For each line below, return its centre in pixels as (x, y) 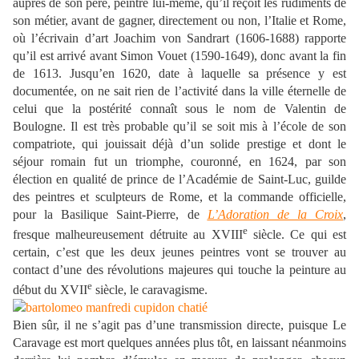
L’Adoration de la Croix (275, 214)
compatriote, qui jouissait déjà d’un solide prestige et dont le (179, 143)
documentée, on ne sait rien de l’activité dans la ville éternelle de (179, 91)
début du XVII (50, 290)
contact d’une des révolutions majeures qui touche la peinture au (179, 269)
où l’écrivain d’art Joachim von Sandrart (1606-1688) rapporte (179, 38)
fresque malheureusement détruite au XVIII (128, 234)
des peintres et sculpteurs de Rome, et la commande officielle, (179, 196)
